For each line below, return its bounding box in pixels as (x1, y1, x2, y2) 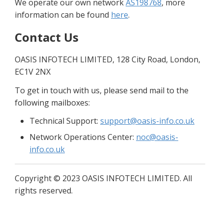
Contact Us (15, 28, 79, 45)
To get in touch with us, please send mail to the (15, 84, 189, 96)
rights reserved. (15, 185, 73, 196)
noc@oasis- (136, 132, 178, 143)
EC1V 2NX (15, 66, 51, 77)
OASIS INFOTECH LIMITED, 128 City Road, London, (15, 54, 200, 65)
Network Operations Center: (29, 132, 136, 143)
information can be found (15, 9, 111, 20)
